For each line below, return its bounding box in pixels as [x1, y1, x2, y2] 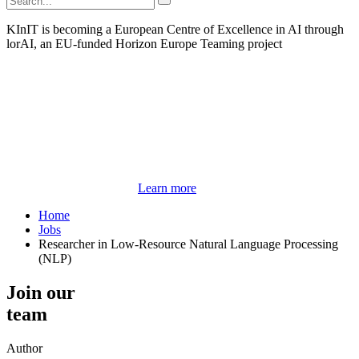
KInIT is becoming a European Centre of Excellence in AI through [6, 22, 344, 37]
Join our [6, 282, 75, 304]
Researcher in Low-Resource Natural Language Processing [38, 237, 338, 252]
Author [6, 341, 42, 356]
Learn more [138, 181, 196, 196]
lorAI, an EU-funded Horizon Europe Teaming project [6, 37, 282, 51]
